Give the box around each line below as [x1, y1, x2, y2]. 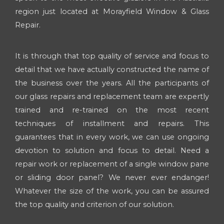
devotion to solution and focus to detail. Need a [15, 145, 209, 155]
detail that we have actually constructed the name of [15, 64, 209, 74]
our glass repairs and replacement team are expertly [15, 91, 209, 101]
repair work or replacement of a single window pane [15, 159, 209, 168]
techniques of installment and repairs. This [15, 118, 209, 128]
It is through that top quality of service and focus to [15, 51, 209, 60]
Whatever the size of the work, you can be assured [15, 186, 209, 195]
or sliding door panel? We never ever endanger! [15, 172, 209, 182]
